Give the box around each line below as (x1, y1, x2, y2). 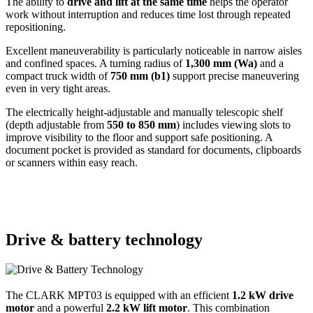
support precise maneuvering (170, 70, 299, 82)
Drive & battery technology (6, 231, 203, 249)
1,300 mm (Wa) (185, 57, 257, 70)
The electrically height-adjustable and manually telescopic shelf (6, 106, 283, 119)
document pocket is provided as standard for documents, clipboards (6, 144, 301, 156)
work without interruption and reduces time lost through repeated (6, 8, 291, 21)
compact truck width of (6, 70, 110, 82)
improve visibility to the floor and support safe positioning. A (6, 131, 272, 144)
